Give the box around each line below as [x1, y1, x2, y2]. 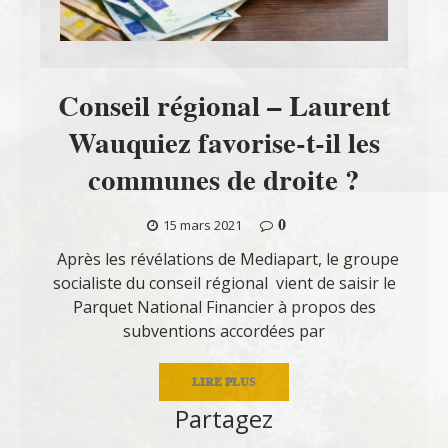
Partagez [175, 401, 273, 435]
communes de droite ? [88, 159, 360, 200]
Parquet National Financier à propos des [72, 295, 376, 318]
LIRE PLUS [192, 372, 256, 390]
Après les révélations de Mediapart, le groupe [49, 247, 399, 270]
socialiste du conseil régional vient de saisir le [52, 271, 396, 294]
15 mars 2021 [163, 215, 242, 234]
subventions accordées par [123, 319, 325, 342]
